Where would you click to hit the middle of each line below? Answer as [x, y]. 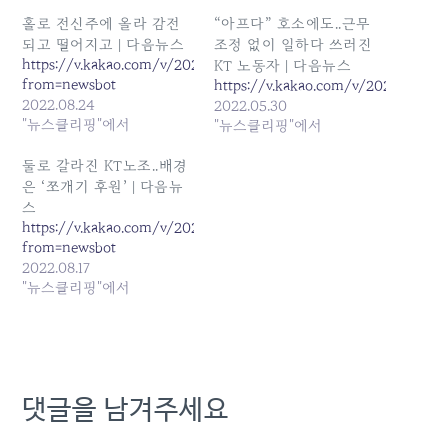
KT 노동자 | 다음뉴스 [283, 66]
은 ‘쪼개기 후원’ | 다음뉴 [103, 187]
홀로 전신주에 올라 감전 [101, 24]
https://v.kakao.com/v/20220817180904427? [169, 228]
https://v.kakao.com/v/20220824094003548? [174, 65]
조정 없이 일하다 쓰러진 [293, 45]
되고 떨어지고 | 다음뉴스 [103, 45]
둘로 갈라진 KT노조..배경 [105, 166]
